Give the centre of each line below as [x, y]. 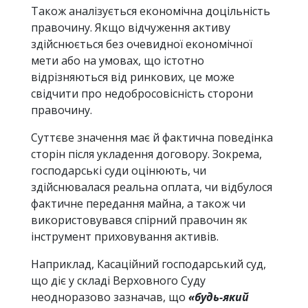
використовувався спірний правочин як [139, 220]
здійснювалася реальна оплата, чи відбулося [152, 187]
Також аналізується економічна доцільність [151, 11]
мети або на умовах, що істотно [118, 61]
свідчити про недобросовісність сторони [142, 94]
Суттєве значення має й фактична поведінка [152, 138]
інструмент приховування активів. [125, 237]
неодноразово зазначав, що [110, 297]
